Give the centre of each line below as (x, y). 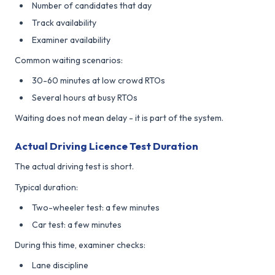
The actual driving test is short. (74, 166)
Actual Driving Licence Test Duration (107, 145)
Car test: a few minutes (77, 224)
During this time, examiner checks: (80, 245)
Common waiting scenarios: (69, 60)
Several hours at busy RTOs (85, 97)
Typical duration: (46, 187)
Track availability (64, 22)
